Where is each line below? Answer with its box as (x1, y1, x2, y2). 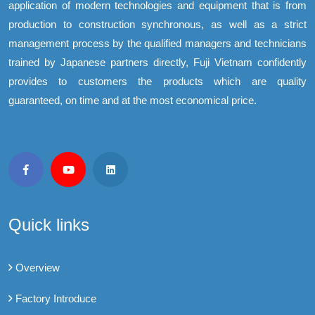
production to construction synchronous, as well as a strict (8, 18, 307, 31)
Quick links (8, 215, 89, 235)
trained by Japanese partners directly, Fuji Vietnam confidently (8, 56, 307, 69)
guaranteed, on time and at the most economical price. (8, 94, 257, 107)
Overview (15, 262, 60, 274)
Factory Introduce (15, 292, 96, 305)
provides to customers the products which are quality (8, 75, 307, 88)
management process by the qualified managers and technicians (8, 37, 307, 50)
